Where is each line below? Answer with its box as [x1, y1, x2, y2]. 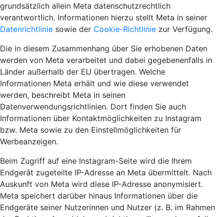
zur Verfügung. [156, 24, 213, 34]
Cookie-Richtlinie [93, 24, 156, 34]
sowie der [53, 24, 93, 34]
